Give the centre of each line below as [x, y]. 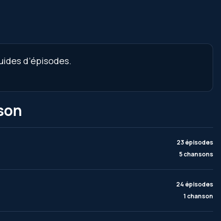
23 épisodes [195, 142]
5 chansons [196, 154]
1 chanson [198, 196]
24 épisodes [195, 184]
